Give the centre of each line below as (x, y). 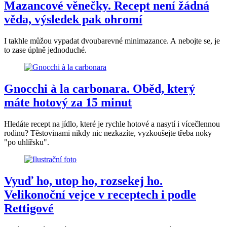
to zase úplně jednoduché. (45, 50)
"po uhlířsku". (28, 142)
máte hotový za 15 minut (68, 102)
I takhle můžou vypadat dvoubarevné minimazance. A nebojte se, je (112, 41)
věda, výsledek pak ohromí (73, 20)
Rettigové (29, 208)
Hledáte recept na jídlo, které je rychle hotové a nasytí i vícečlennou (112, 124)
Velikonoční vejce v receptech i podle (100, 194)
